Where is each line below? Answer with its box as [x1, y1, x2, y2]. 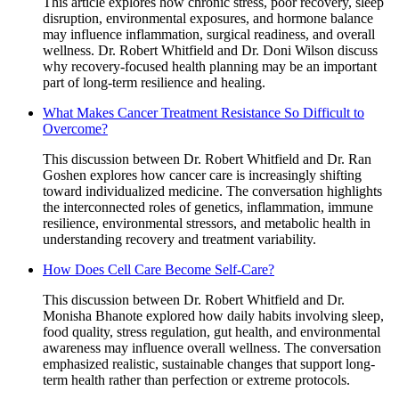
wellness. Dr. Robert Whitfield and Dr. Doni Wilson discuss [43, 42, 378, 58]
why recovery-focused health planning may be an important [43, 58, 377, 74]
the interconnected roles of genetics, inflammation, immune [43, 199, 373, 215]
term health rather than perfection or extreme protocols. [43, 371, 350, 387]
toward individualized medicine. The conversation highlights [43, 183, 382, 199]
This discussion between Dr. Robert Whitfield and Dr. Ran [43, 151, 371, 167]
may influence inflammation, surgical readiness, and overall [43, 26, 375, 42]
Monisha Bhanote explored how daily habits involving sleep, [43, 307, 384, 323]
